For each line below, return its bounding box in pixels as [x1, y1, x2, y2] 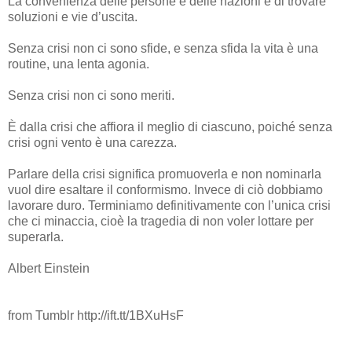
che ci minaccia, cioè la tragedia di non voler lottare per [8, 214, 313, 228]
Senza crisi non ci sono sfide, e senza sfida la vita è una [8, 41, 318, 55]
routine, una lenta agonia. [8, 57, 149, 71]
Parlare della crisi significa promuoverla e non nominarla [8, 167, 321, 181]
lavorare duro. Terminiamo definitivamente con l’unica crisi [8, 198, 331, 212]
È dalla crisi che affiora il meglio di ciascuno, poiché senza [8, 119, 332, 134]
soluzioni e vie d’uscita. [8, 9, 137, 24]
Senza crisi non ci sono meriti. [8, 88, 174, 102]
